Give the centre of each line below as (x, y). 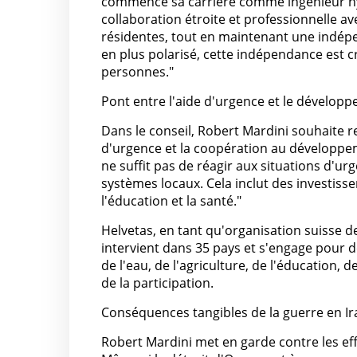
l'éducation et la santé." (171, 201)
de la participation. (157, 283)
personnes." (137, 72)
